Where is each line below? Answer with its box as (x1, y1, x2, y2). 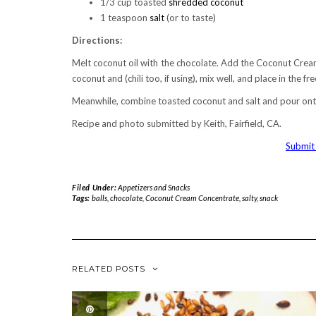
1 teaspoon (100, 12, 150, 24)
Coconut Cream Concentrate (145, 193, 239, 203)
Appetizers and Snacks (117, 183, 190, 193)
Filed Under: (72, 183, 118, 193)
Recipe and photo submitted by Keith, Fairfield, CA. (72, 118, 281, 130)
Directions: (72, 35, 122, 47)
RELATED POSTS (72, 264, 145, 274)
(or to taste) (166, 12, 216, 24)
